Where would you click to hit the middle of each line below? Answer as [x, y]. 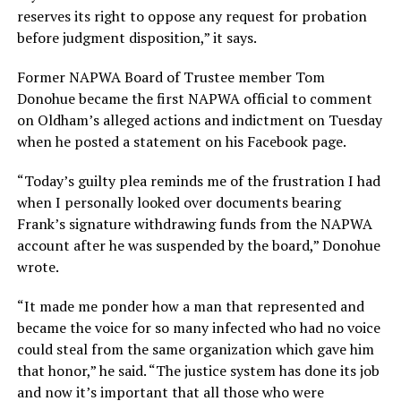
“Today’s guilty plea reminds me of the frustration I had [198, 181]
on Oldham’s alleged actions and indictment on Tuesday [199, 120]
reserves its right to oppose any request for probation [192, 17]
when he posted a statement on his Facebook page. [181, 142]
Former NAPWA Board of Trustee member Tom [171, 77]
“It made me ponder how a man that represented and [190, 307]
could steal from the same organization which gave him [195, 350]
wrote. [38, 267]
